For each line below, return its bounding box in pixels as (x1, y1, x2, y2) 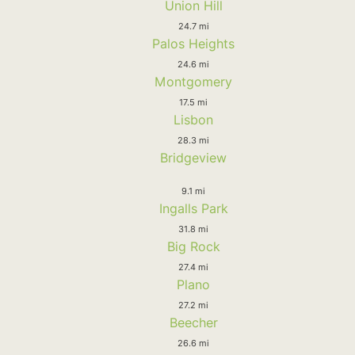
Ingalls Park (158, 200, 228, 216)
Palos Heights (152, 35, 235, 52)
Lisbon (174, 111, 213, 128)
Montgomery (155, 73, 232, 90)
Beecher (169, 314, 218, 330)
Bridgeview (160, 149, 227, 166)
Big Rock (166, 238, 220, 254)
